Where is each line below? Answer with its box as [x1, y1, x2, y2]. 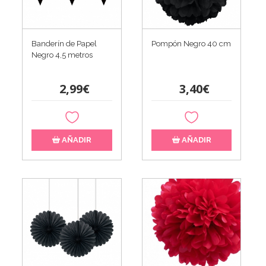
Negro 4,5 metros [31, 50, 93, 60]
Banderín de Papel [31, 39, 97, 49]
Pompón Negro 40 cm [151, 39, 231, 49]
